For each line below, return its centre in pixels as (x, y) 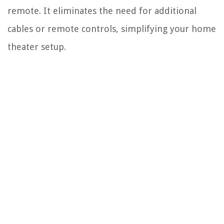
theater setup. (37, 47)
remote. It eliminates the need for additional (102, 11)
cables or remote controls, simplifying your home (112, 29)
